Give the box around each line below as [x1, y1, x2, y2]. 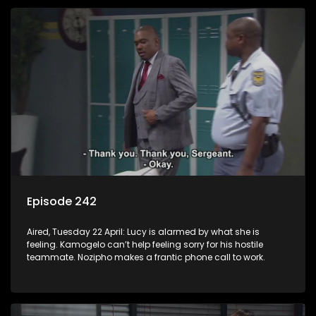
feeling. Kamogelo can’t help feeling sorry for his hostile [27, 238, 263, 250]
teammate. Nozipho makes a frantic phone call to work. [27, 250, 265, 263]
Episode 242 [27, 193, 97, 209]
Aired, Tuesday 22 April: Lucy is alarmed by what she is [27, 225, 260, 238]
